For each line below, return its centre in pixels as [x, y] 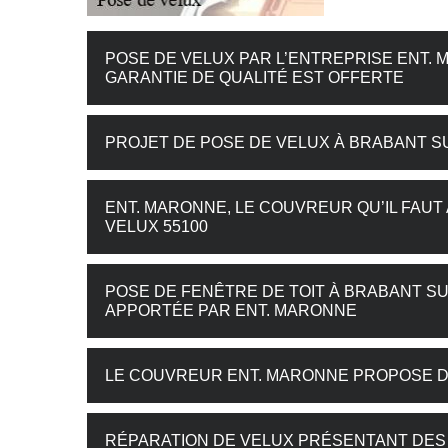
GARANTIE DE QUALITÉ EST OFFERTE [254, 77]
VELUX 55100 [156, 226]
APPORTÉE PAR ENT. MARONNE [231, 310]
